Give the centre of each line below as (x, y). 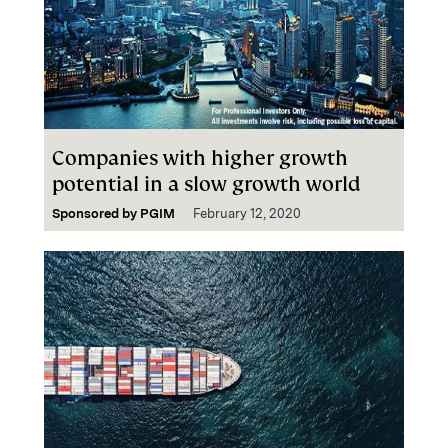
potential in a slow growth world (206, 184)
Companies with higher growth (200, 158)
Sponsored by (96, 213)
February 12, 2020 (247, 213)
